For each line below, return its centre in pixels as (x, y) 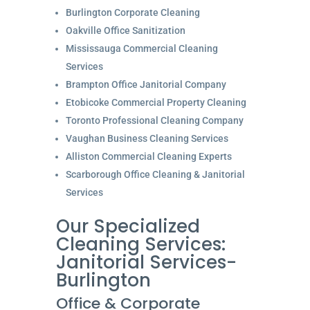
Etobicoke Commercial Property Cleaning (156, 102)
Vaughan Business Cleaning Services (147, 138)
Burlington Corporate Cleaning (133, 12)
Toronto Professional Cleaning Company (154, 120)
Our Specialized (128, 226)
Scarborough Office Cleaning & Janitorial (155, 174)
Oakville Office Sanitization (125, 30)
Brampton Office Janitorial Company (146, 84)
